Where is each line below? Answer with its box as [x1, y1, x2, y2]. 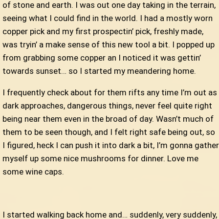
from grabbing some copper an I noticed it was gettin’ [2, 53, 201, 63]
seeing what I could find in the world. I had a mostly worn [2, 13, 213, 23]
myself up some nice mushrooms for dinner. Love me [2, 153, 198, 164]
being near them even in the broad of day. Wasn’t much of [2, 114, 214, 124]
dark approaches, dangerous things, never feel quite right [2, 101, 212, 111]
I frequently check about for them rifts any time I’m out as [2, 88, 217, 98]
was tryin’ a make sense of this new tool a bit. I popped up [2, 40, 215, 50]
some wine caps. [2, 167, 64, 177]
